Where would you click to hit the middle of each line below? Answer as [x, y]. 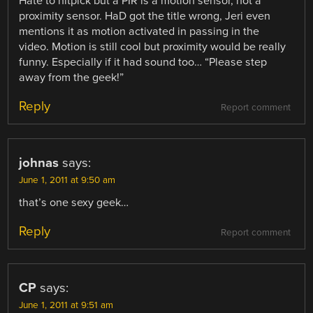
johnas [39, 162]
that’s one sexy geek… [74, 202]
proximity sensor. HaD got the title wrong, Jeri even [145, 16]
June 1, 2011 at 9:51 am [66, 305]
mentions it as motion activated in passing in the [139, 31]
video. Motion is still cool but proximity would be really [153, 46]
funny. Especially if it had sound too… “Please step [143, 62]
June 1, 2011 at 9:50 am [67, 180]
